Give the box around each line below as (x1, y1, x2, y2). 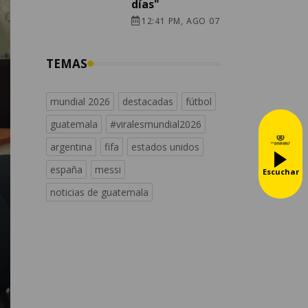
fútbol (186, 95, 212, 109)
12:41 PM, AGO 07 (141, 15, 220, 27)
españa (50, 163, 82, 177)
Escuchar (262, 166, 299, 177)
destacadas (122, 95, 173, 109)
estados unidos (131, 140, 199, 154)
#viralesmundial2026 (110, 118, 201, 131)
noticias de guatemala (50, 186, 148, 199)
